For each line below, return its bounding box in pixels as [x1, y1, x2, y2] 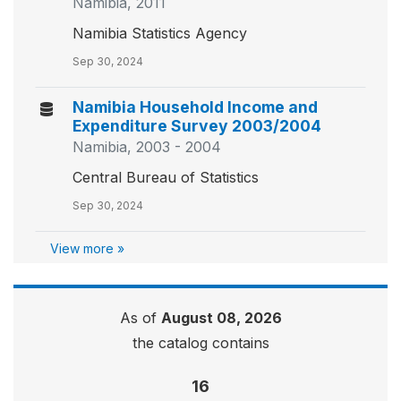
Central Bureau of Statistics [73, 168, 259, 186]
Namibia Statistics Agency [73, 24, 247, 42]
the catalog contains [132, 334, 269, 353]
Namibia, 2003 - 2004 [73, 138, 221, 156]
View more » [50, 241, 124, 257]
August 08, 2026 [160, 309, 282, 328]
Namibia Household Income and [73, 98, 318, 116]
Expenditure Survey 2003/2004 [73, 116, 321, 135]
